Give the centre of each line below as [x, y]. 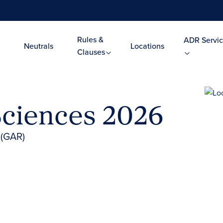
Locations [147, 46]
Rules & [90, 40]
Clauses [92, 52]
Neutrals [39, 46]
